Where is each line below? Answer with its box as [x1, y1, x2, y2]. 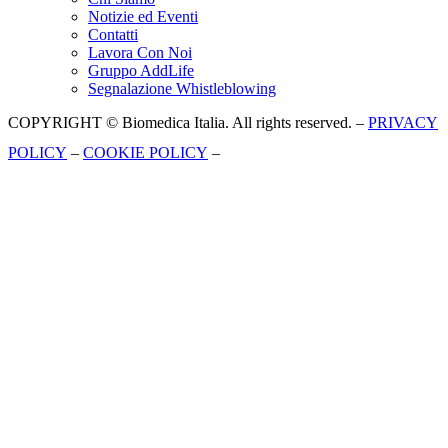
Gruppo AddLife [88, 61, 194, 79]
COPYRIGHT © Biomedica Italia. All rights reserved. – [8, 113, 368, 131]
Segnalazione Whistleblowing [88, 79, 276, 97]
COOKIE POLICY [83, 143, 208, 161]
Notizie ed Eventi [88, 7, 198, 25]
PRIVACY [368, 113, 438, 131]
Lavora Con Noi [88, 43, 192, 61]
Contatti [88, 25, 138, 43]
